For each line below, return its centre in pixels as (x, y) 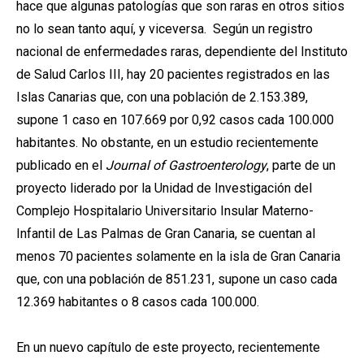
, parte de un (301, 165)
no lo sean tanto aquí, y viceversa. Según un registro (165, 29)
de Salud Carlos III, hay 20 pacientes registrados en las (173, 74)
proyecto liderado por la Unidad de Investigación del (164, 188)
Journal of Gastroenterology (186, 165)
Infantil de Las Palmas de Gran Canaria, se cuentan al (166, 234)
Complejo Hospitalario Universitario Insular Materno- (165, 211)
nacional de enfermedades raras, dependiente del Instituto (182, 52)
